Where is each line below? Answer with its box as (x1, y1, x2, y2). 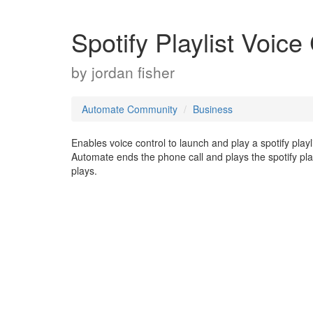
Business (193, 102, 233, 116)
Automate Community (82, 102, 177, 116)
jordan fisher (92, 61, 175, 82)
